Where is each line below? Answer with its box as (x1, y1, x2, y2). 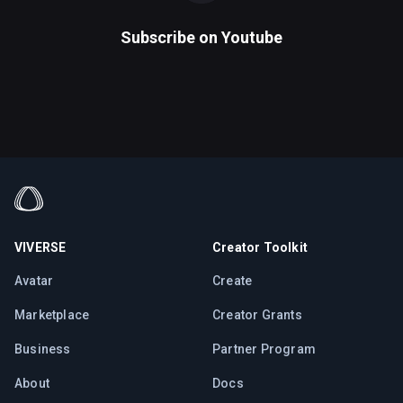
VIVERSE (14, 240, 67, 255)
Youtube (221, 28, 282, 48)
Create (212, 273, 253, 289)
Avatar (14, 273, 54, 289)
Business (14, 342, 71, 357)
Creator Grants (212, 308, 302, 323)
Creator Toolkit (212, 240, 308, 255)
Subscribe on (121, 28, 221, 48)
